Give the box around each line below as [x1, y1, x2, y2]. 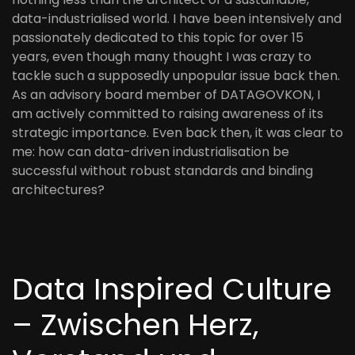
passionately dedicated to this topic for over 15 [12, 29, 303, 47]
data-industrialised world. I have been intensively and [12, 10, 342, 28]
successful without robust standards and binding [12, 162, 313, 180]
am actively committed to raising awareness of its [12, 105, 323, 123]
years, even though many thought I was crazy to [12, 48, 311, 66]
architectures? [12, 181, 105, 199]
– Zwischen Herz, [12, 303, 258, 345]
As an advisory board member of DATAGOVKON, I [12, 86, 320, 104]
